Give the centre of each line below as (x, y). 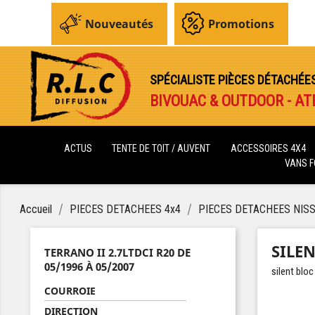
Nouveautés (120, 24)
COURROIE (70, 291)
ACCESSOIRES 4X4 (270, 148)
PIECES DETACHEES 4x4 (126, 209)
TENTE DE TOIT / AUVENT (161, 148)
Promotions (242, 24)
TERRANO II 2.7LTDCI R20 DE (118, 252)
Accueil (36, 209)
